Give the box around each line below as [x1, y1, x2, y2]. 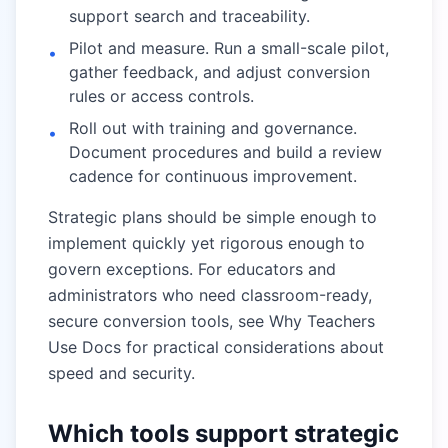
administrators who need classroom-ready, [48, 285, 372, 305]
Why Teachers [269, 311, 375, 331]
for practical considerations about [121, 337, 384, 357]
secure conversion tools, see [48, 311, 269, 331]
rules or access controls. [69, 86, 254, 106]
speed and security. [48, 363, 195, 383]
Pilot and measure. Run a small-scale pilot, [69, 38, 389, 58]
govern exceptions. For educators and [48, 259, 336, 279]
